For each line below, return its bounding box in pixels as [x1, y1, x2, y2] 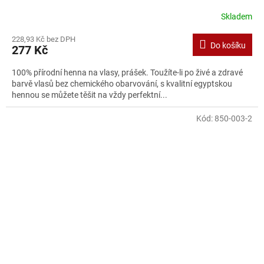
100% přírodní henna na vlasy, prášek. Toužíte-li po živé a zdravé [12, 68, 243, 78]
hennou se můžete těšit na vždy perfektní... [12, 90, 167, 100]
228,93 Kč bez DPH [12, 35, 75, 44]
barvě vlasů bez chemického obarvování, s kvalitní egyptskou [12, 79, 232, 89]
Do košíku [210, 41, 246, 51]
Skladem [221, 11, 252, 21]
